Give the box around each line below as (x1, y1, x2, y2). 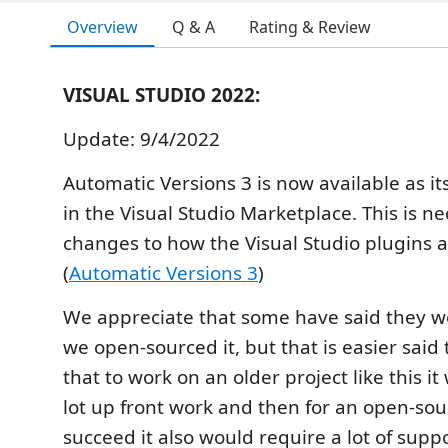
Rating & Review (249, 16, 371, 38)
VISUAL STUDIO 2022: (63, 82, 260, 108)
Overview (67, 15, 138, 38)
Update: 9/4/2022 (63, 126, 220, 152)
